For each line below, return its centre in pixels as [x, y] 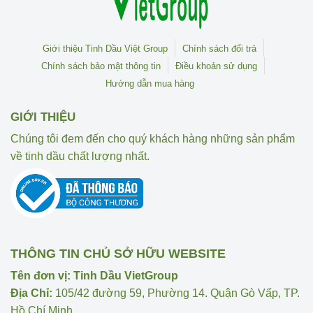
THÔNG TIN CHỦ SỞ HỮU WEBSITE [118, 254]
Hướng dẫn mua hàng [150, 83]
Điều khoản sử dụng [216, 66]
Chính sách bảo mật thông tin [101, 66]
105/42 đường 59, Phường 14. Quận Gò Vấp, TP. [176, 293]
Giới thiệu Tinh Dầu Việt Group [105, 48]
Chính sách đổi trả [219, 48]
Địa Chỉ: [31, 293]
